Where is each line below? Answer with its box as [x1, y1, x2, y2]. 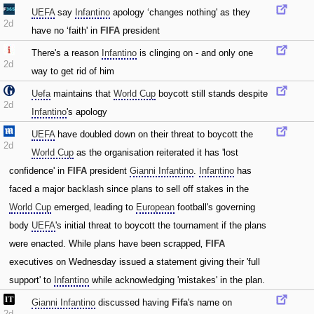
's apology [67, 107, 107, 117]
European [136, 202, 175, 212]
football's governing [175, 202, 255, 212]
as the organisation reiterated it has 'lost [74, 147, 238, 158]
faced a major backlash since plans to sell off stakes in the [9, 184, 249, 194]
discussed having [95, 297, 172, 308]
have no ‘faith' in [32, 25, 100, 36]
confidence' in [9, 165, 67, 176]
